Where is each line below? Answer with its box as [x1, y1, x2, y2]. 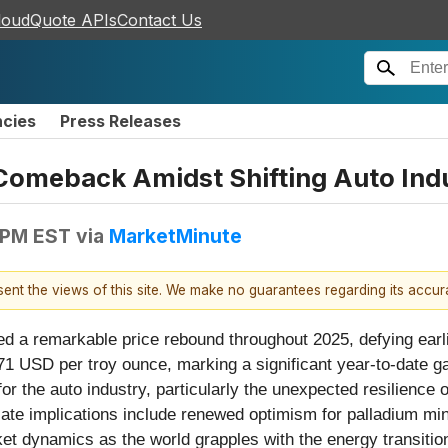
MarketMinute [109, 223, 242, 248]
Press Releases [60, 111, 181, 131]
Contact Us [117, 10, 202, 30]
